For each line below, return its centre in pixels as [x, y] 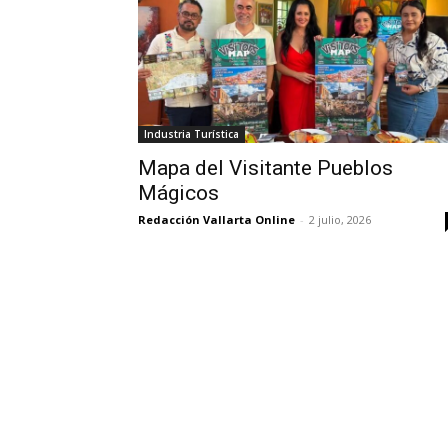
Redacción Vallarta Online [216, 219]
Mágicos [178, 193]
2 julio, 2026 [340, 219]
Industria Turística [191, 134]
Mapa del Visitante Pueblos [265, 168]
